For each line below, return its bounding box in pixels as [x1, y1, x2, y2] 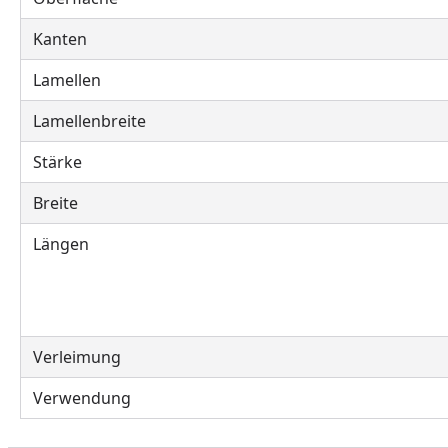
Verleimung [33, 346, 121, 368]
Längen [33, 233, 89, 255]
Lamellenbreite [33, 110, 146, 132]
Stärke [33, 151, 82, 173]
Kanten [33, 28, 87, 50]
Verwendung [33, 387, 131, 409]
